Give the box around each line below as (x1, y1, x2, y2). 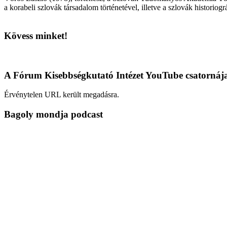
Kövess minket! (4, 30, 67, 42)
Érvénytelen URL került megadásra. (4, 90, 119, 99)
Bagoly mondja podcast (4, 109, 103, 120)
